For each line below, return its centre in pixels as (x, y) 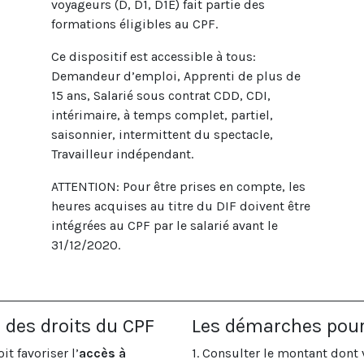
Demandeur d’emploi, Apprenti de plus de (175, 76)
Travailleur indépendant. (122, 154)
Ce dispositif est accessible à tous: (153, 56)
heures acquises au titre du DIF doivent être (180, 206)
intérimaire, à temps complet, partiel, (162, 115)
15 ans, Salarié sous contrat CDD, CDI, (160, 95)
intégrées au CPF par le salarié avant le (164, 225)
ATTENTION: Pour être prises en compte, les (178, 186)
